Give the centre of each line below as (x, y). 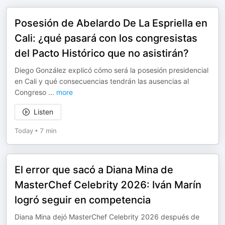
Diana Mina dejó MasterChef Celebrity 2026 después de (107, 217)
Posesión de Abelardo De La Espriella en (111, 23)
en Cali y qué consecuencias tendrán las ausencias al (102, 81)
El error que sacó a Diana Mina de (94, 170)
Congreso (31, 92)
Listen (43, 112)
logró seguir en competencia (83, 200)
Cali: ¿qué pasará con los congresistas (106, 38)
